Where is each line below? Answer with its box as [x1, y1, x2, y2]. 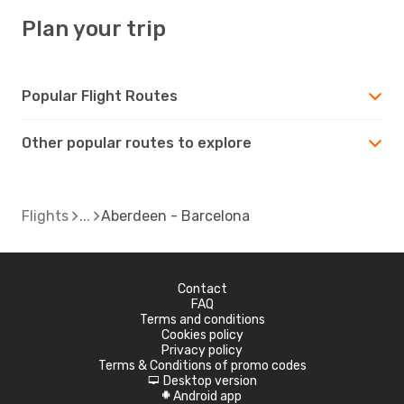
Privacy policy [161, 342, 243, 358]
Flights [22, 207, 69, 225]
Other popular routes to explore [22, 133, 252, 151]
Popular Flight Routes [22, 87, 178, 105]
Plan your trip [22, 15, 166, 41]
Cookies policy [161, 326, 243, 343]
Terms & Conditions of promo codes [97, 357, 307, 373]
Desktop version [162, 372, 257, 389]
